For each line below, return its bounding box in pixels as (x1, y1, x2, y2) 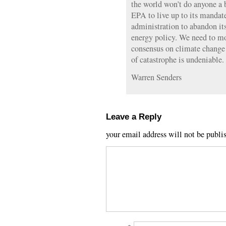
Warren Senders (131, 72, 182, 83)
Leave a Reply (106, 111, 161, 122)
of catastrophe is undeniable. (131, 54, 224, 65)
